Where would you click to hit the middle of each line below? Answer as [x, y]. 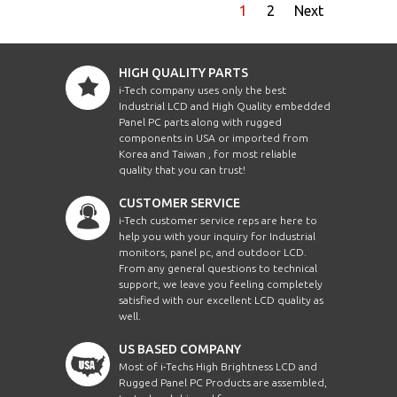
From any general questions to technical [218, 268]
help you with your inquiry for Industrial [217, 236]
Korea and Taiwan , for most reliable [208, 153]
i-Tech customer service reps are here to [218, 220]
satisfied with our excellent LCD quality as [221, 300]
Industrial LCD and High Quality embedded [225, 105]
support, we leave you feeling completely [221, 284]
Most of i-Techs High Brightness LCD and [218, 366]
